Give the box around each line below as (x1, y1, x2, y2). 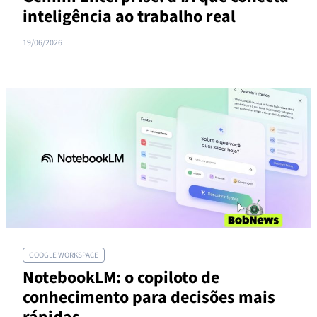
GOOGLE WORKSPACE (29, 250, 98, 260)
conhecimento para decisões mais (23, 285, 275, 310)
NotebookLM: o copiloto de (23, 265, 219, 290)
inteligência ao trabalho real (23, 4, 236, 29)
